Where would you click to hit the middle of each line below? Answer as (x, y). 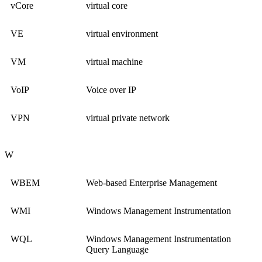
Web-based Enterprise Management (151, 183)
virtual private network (128, 118)
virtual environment (122, 34)
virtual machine (114, 62)
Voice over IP (111, 90)
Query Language (117, 250)
